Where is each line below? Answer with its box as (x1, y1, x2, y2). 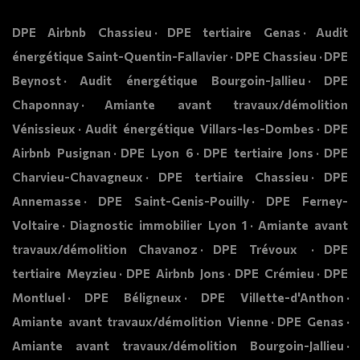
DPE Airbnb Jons (126, 266, 225, 281)
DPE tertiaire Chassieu (158, 170, 309, 185)
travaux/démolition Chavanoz (12, 242, 198, 257)
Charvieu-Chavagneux (12, 170, 143, 185)
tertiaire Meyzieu (12, 266, 117, 281)
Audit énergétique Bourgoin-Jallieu (79, 73, 306, 88)
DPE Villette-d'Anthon (201, 290, 344, 305)
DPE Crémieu (235, 266, 314, 281)
